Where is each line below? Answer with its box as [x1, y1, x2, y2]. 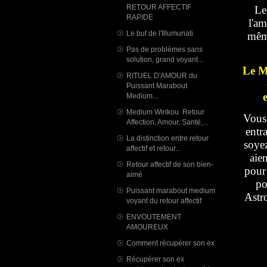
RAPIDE [126, 13, 153, 21]
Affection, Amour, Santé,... [126, 117, 208, 126]
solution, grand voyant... [126, 55, 203, 63]
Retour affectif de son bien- [126, 160, 213, 168]
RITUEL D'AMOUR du [126, 71, 197, 79]
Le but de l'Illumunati [126, 29, 195, 37]
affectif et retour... [126, 144, 181, 152]
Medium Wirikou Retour [126, 107, 204, 116]
